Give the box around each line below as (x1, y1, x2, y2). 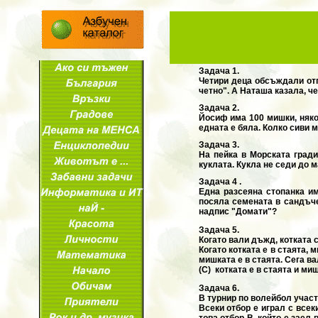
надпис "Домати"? (198, 206, 277, 216)
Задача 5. (198, 224, 239, 235)
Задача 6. (198, 283, 239, 293)
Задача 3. (198, 139, 239, 150)
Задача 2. (198, 102, 239, 113)
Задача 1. (198, 66, 239, 76)
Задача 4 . (198, 176, 241, 187)
